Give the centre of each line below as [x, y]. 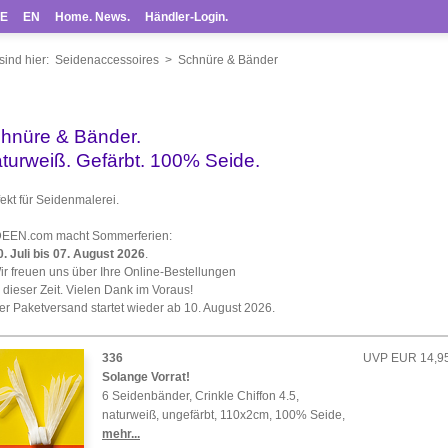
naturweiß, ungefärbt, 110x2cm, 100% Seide [222, 415]
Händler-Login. [186, 17]
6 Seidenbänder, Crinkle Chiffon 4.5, [200, 396]
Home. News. [92, 17]
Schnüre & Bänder [227, 60]
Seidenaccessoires [106, 60]
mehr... [121, 434]
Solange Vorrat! [146, 377]
